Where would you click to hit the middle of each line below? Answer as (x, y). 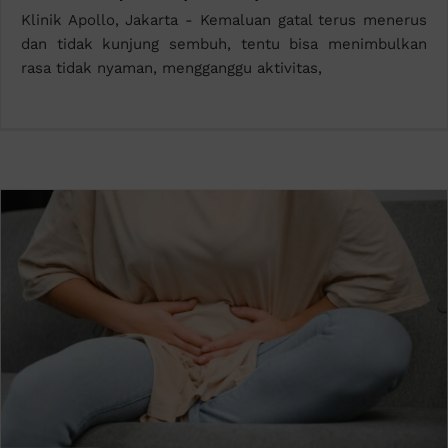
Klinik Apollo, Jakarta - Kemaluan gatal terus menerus (224, 20)
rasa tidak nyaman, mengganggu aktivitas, (171, 68)
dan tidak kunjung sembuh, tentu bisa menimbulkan (224, 44)
